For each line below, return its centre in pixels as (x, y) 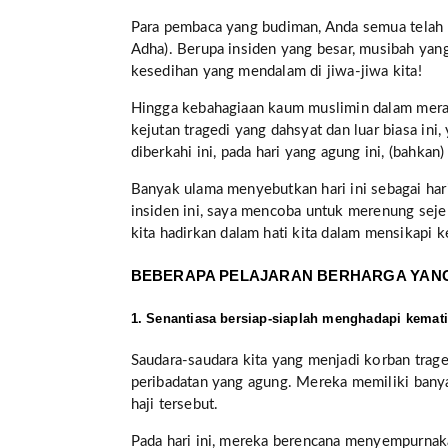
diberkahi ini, (173, 152)
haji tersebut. (174, 405)
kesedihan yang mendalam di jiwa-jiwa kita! (276, 71)
